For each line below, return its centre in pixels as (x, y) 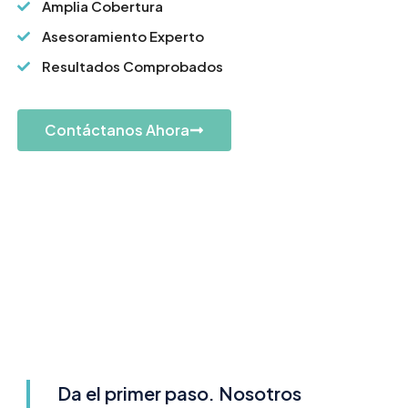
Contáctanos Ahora (117, 130)
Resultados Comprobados (133, 66)
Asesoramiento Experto (123, 36)
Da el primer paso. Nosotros (179, 393)
